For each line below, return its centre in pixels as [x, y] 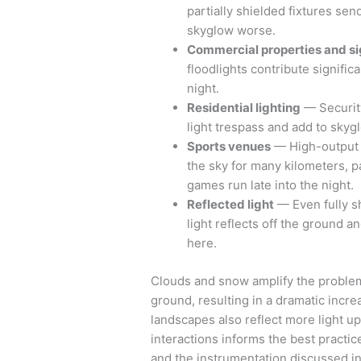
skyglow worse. [231, 31]
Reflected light [230, 205]
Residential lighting [244, 108]
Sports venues [229, 147]
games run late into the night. [270, 185]
